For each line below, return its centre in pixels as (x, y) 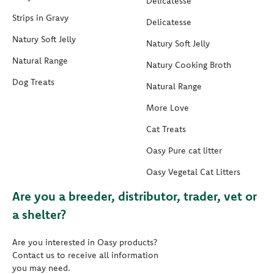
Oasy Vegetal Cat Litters (193, 172)
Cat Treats (166, 129)
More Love (168, 108)
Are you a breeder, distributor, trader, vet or (135, 196)
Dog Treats (33, 82)
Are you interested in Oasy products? (85, 243)
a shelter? (39, 215)
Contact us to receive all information (85, 255)
